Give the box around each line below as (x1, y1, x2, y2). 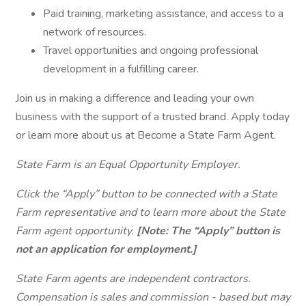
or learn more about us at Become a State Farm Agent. (16, 128, 276, 143)
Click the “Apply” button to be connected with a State (16, 186, 277, 201)
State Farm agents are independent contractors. (16, 271, 251, 286)
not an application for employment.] (16, 242, 197, 257)
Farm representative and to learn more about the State (16, 205, 286, 220)
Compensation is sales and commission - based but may (16, 290, 290, 305)
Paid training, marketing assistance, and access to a (43, 6, 283, 21)
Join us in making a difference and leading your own (16, 91, 254, 106)
